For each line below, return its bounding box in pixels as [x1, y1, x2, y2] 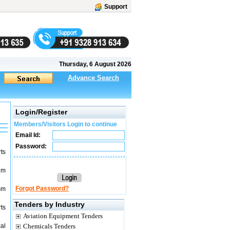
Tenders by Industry [14, 200, 85, 208]
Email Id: [14, 131, 41, 139]
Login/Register [15, 108, 67, 116]
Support [104, 3, 127, 10]
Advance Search [68, 74, 119, 82]
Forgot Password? [15, 185, 69, 192]
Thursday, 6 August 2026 [59, 61, 131, 68]
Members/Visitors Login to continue [14, 121, 117, 128]
